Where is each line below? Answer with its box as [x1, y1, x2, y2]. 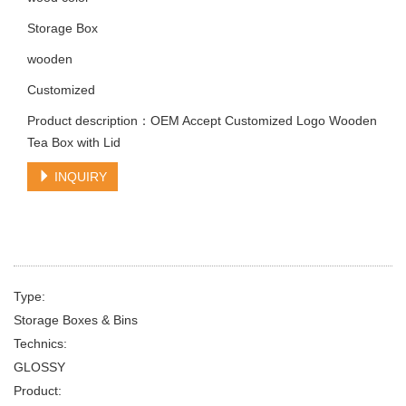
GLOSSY [14, 359, 65, 374]
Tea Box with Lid [27, 134, 121, 150]
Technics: [14, 335, 67, 351]
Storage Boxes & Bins [14, 312, 138, 327]
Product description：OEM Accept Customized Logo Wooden [27, 112, 377, 128]
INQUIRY [51, 169, 107, 184]
